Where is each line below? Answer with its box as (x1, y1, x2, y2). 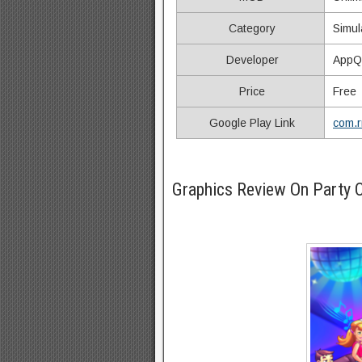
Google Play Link (206, 116, 295, 129)
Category (225, 22, 276, 35)
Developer (222, 53, 279, 66)
